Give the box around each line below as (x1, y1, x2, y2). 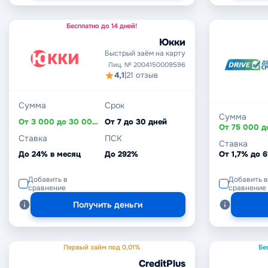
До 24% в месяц (19, 149, 81, 159)
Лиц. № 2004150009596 (108, 60, 185, 69)
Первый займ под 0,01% (63, 242, 141, 251)
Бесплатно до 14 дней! (66, 21, 138, 30)
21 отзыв (126, 70, 158, 80)
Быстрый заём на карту (104, 48, 185, 58)
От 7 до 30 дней (105, 116, 167, 127)
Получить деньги (73, 199, 143, 210)
